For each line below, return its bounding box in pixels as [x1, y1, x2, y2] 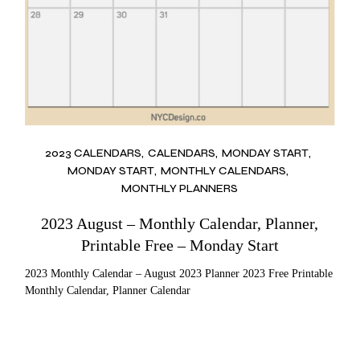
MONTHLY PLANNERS [121, 182, 239, 196]
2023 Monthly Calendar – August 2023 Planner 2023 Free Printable [25, 268, 333, 280]
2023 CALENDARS [44, 145, 141, 160]
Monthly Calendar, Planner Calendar [25, 284, 191, 297]
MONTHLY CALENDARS [160, 164, 286, 178]
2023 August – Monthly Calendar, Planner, [41, 215, 319, 233]
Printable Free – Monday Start [80, 236, 279, 255]
